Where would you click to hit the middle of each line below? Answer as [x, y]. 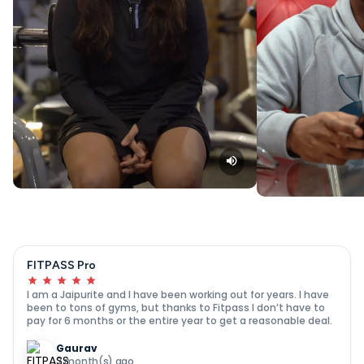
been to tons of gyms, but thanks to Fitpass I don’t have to [176, 307]
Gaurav [77, 348]
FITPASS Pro [61, 265]
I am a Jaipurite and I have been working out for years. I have [178, 294]
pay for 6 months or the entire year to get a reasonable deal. [180, 320]
